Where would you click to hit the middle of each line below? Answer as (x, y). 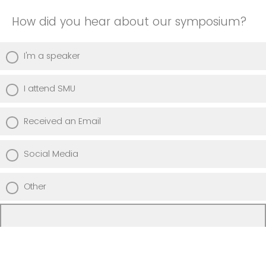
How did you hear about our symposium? (129, 21)
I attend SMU (50, 88)
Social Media (51, 153)
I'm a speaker (52, 56)
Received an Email (62, 121)
